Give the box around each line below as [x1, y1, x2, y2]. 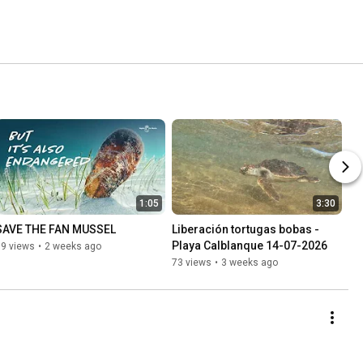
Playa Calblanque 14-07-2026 [172, 239, 327, 253]
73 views [172, 257, 211, 269]
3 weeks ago [221, 257, 278, 269]
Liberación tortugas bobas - [172, 223, 319, 237]
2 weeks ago [45, 241, 101, 253]
